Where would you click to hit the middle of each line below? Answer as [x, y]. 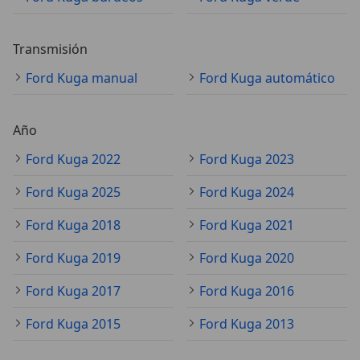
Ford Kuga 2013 [247, 324]
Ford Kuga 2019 [73, 258]
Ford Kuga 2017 [73, 291]
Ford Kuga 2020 [247, 258]
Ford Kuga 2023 [247, 160]
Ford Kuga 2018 [73, 225]
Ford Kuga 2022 [73, 160]
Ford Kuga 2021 [247, 225]
